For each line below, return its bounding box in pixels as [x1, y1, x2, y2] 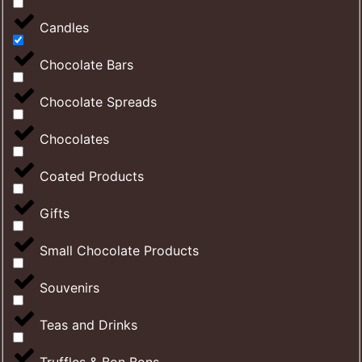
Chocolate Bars [40, 57, 133, 74]
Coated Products [40, 168, 144, 185]
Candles [40, 19, 89, 36]
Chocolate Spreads [40, 94, 157, 111]
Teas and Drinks [40, 317, 137, 334]
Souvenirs [40, 280, 99, 297]
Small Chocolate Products [40, 242, 199, 259]
